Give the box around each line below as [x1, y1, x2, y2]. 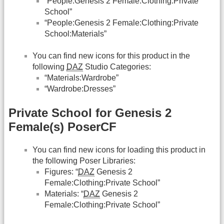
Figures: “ [44, 167, 78, 176]
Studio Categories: [83, 62, 151, 71]
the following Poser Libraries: [32, 156, 135, 165]
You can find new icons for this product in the [32, 51, 190, 60]
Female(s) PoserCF [8, 119, 116, 133]
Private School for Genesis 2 [8, 105, 171, 119]
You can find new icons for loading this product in [32, 145, 205, 154]
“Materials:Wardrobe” [44, 73, 118, 82]
